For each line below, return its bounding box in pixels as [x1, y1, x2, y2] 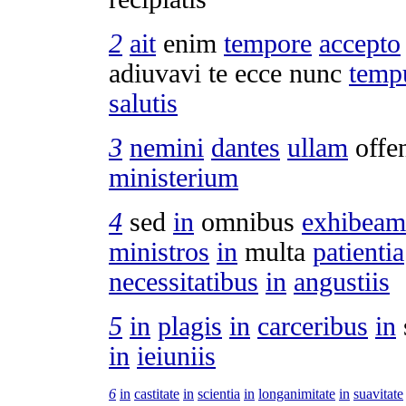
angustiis [294, 266, 390, 296]
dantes [211, 132, 280, 162]
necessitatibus [109, 266, 258, 296]
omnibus [194, 207, 302, 237]
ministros [109, 237, 209, 266]
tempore [224, 28, 312, 58]
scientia [198, 385, 240, 401]
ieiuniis [137, 341, 216, 371]
